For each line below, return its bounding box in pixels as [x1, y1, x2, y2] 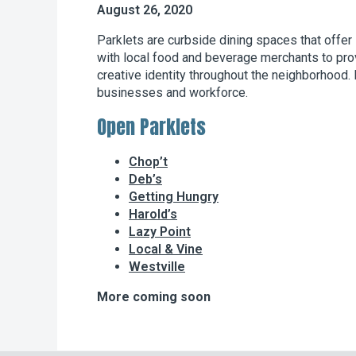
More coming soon [97, 288, 211, 304]
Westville [129, 258, 185, 274]
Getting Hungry [129, 188, 219, 204]
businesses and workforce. [97, 84, 248, 100]
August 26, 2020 [97, 2, 192, 17]
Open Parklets [97, 112, 206, 141]
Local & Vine [129, 241, 203, 257]
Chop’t [129, 153, 168, 169]
